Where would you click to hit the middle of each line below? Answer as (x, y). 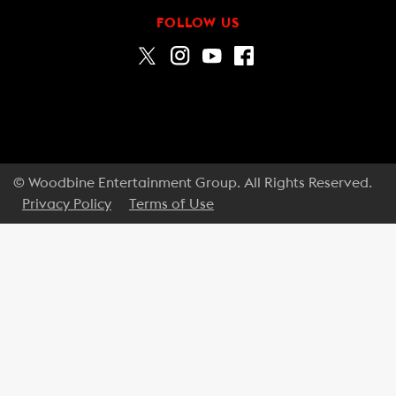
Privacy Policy (67, 204)
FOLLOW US (198, 23)
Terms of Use (171, 204)
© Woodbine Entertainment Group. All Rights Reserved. (193, 183)
